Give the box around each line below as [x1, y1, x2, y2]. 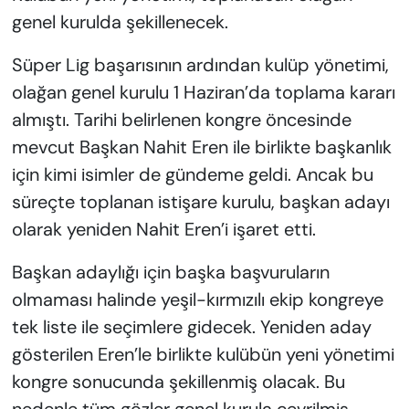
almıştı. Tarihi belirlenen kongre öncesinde [11, 108, 351, 132]
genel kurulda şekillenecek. [11, 10, 228, 35]
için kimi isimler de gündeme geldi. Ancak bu [11, 163, 373, 187]
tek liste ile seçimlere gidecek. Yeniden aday [11, 315, 372, 340]
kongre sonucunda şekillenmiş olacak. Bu [11, 370, 345, 394]
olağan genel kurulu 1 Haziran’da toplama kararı [11, 80, 395, 105]
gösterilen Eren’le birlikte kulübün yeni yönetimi [11, 342, 394, 367]
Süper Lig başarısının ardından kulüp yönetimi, [11, 53, 389, 78]
